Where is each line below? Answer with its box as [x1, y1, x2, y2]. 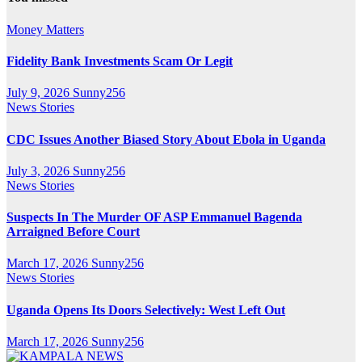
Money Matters [6, 22, 84, 36]
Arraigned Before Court [6, 225, 140, 239]
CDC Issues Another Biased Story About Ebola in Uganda [6, 132, 326, 146]
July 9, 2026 [6, 86, 73, 100]
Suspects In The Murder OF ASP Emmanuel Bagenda [6, 210, 302, 225]
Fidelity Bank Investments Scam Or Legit [6, 53, 233, 68]
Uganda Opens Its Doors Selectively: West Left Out [6, 302, 285, 317]
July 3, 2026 [6, 163, 73, 178]
